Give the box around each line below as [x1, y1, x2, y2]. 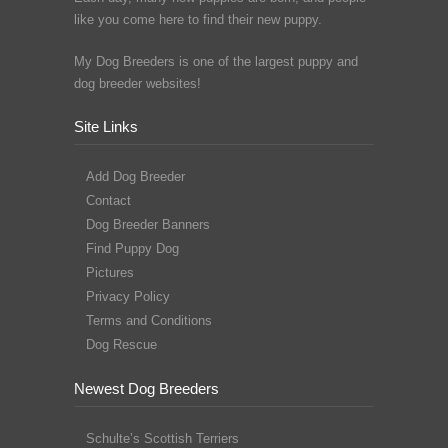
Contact [86, 193, 131, 208]
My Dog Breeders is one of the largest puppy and [74, 54, 358, 69]
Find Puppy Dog [86, 241, 179, 256]
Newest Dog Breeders [74, 380, 219, 397]
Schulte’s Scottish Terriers [86, 431, 239, 446]
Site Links [74, 118, 138, 135]
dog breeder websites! [74, 76, 201, 91]
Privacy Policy [86, 289, 170, 304]
